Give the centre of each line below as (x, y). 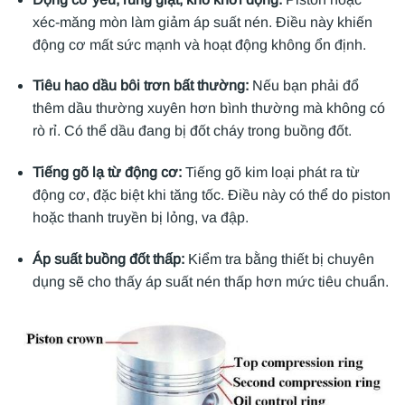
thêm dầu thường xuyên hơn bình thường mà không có (208, 108)
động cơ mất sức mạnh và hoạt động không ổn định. (199, 44)
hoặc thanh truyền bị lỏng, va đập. (140, 218)
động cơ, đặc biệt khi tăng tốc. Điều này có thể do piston (211, 195)
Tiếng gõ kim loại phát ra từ (272, 173)
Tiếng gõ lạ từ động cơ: (108, 173)
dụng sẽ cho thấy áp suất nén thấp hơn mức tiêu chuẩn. (210, 281)
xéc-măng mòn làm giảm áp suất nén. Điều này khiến (202, 22)
